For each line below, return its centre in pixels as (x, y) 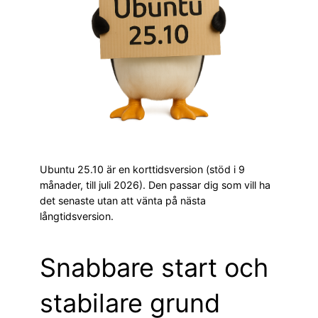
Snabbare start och (154, 267)
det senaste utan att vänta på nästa (123, 200)
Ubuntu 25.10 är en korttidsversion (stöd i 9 (142, 169)
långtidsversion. (77, 216)
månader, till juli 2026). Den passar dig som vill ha (155, 185)
